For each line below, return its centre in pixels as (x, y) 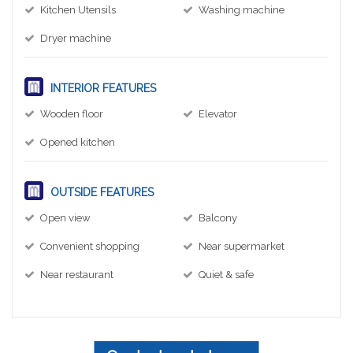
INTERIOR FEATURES (102, 88)
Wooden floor (72, 113)
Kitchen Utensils (78, 9)
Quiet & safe (226, 274)
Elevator (218, 113)
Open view (65, 217)
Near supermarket (242, 246)
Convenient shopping (90, 246)
